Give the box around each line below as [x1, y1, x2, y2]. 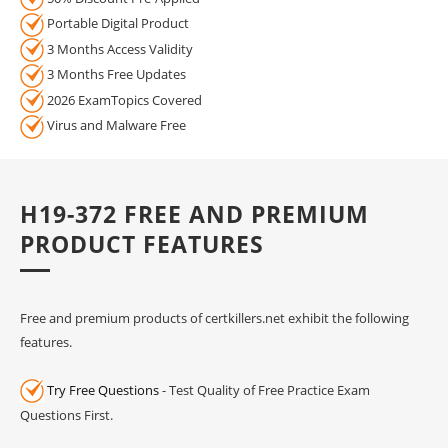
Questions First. [20, 406, 113, 425]
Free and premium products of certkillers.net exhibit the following [20, 308, 409, 327]
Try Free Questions [47, 380, 159, 399]
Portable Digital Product [44, 14, 189, 33]
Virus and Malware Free [44, 116, 186, 135]
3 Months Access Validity [44, 39, 193, 58]
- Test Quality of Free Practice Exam [159, 380, 370, 399]
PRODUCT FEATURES [20, 227, 264, 260]
